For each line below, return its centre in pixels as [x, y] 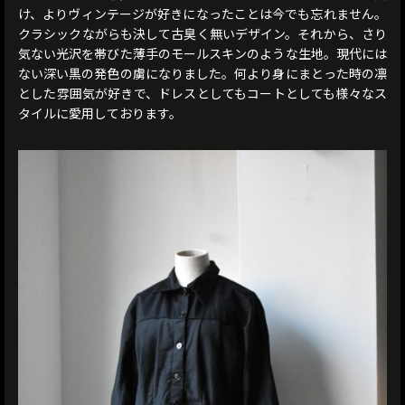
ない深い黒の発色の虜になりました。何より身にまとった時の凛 [202, 74]
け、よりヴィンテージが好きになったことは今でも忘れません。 [202, 14]
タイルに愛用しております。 [100, 113]
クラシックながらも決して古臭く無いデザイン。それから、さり [202, 34]
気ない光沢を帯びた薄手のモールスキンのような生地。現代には [202, 54]
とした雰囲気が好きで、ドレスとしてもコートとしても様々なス [202, 94]
